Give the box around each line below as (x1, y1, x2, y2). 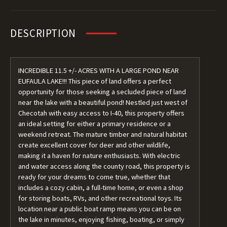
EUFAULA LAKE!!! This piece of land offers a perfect (18, 77, 171, 86)
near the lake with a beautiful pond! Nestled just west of (18, 98, 187, 107)
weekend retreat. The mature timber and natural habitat (18, 130, 187, 139)
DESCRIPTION (10, 26, 76, 40)
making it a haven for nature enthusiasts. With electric (18, 151, 180, 160)
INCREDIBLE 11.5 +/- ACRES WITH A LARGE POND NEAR (18, 66, 179, 75)
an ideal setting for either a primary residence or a (18, 119, 171, 128)
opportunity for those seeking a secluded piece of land (18, 87, 186, 96)
